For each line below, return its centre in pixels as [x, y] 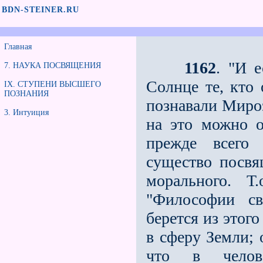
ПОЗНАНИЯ [26, 94]
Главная [18, 47]
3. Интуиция [26, 112]
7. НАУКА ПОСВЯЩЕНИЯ [53, 65]
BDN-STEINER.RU [41, 10]
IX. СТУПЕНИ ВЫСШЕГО [53, 84]
